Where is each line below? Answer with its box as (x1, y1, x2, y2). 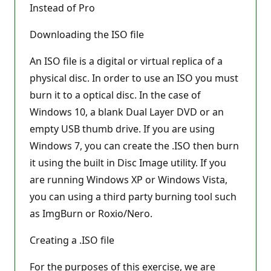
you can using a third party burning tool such (30, 190, 237, 203)
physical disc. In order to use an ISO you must (30, 71, 238, 85)
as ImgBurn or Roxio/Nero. (30, 207, 152, 220)
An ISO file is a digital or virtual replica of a (30, 54, 223, 68)
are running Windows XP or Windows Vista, (30, 173, 227, 186)
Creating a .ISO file (30, 233, 114, 247)
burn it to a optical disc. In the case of (30, 88, 201, 102)
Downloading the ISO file (30, 28, 144, 41)
